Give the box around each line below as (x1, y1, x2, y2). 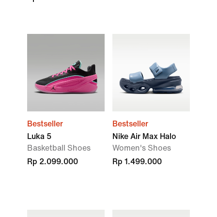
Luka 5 (27, 132, 51, 140)
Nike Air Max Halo (112, 132, 176, 140)
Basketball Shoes (27, 144, 91, 152)
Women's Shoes (112, 144, 171, 152)
